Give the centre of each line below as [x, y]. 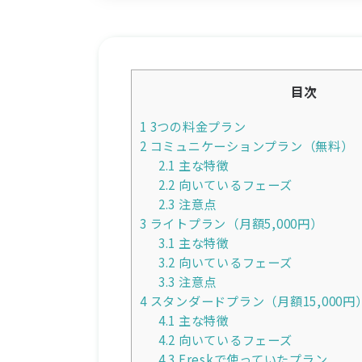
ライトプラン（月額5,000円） [235, 223]
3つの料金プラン [196, 126]
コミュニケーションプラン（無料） [250, 146]
